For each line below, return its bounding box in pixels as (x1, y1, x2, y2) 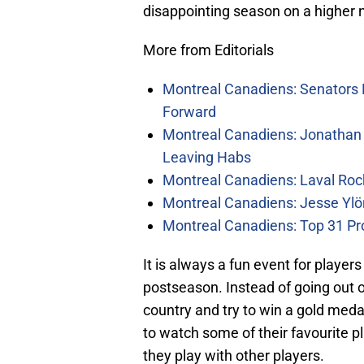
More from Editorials (143, 41, 274, 59)
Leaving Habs (162, 149, 251, 167)
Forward (162, 103, 216, 121)
